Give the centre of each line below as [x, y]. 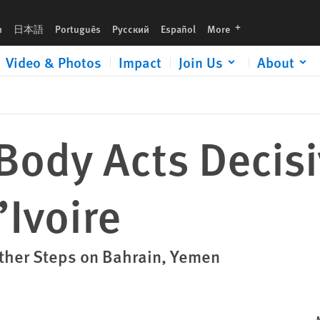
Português [78, 29]
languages [254, 26]
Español [178, 29]
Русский [131, 29]
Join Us [201, 62]
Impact [140, 62]
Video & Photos [54, 62]
